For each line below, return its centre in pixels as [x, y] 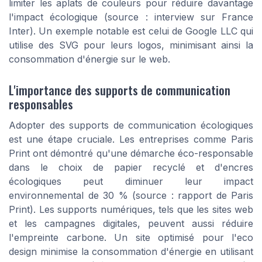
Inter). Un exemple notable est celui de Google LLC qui [131, 31]
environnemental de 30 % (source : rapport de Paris [131, 195]
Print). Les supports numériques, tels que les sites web [131, 209]
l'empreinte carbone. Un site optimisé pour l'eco [131, 237]
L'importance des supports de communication [120, 89]
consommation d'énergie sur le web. [89, 59]
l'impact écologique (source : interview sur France [131, 17]
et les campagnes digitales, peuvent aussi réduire [131, 223]
